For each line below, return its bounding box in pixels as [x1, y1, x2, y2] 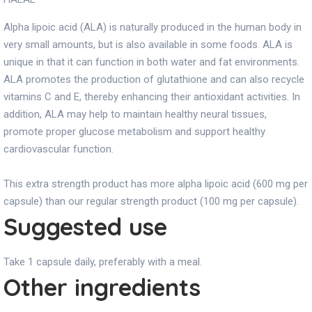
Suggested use [3, 212, 167, 242]
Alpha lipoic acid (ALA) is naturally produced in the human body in [3, 21, 302, 33]
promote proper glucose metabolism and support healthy [3, 125, 265, 138]
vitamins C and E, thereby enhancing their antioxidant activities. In [3, 91, 300, 103]
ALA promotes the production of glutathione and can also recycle [3, 73, 304, 86]
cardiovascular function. [3, 143, 114, 155]
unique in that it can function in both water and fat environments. [3, 56, 299, 68]
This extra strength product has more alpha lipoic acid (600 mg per [3, 178, 308, 190]
